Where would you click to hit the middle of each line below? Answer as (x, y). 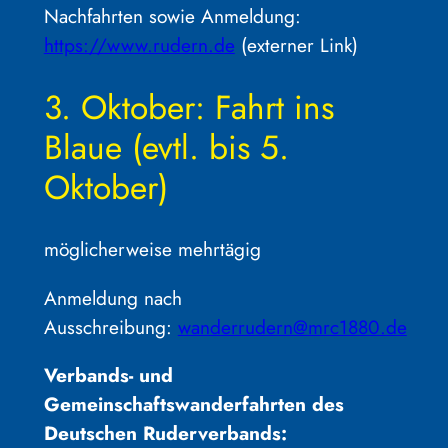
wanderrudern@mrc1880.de (292, 326)
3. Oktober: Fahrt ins (188, 107)
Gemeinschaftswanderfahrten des (193, 403)
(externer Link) (296, 44)
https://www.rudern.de (139, 44)
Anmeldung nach (112, 297)
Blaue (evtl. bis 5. (166, 147)
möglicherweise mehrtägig (152, 249)
